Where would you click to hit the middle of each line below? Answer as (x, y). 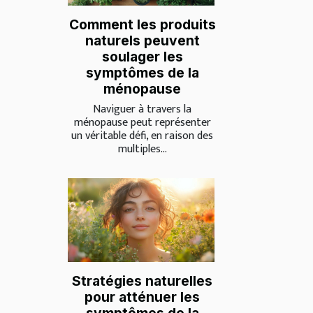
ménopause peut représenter (142, 122)
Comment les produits (142, 24)
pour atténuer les (142, 297)
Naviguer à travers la (142, 109)
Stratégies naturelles (142, 281)
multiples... (142, 149)
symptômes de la (142, 72)
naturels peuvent (142, 40)
